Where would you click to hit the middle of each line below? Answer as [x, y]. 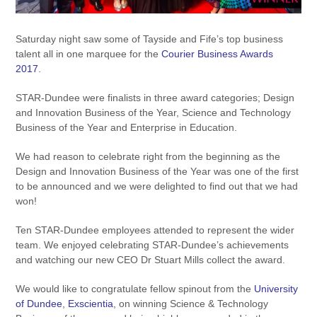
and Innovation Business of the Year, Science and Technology [154, 113]
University [276, 289]
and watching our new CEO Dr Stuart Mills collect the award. [151, 260]
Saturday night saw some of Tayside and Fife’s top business [150, 39]
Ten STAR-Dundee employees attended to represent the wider [155, 230]
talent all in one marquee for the [89, 54]
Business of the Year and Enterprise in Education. [127, 128]
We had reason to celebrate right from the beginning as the [148, 157]
